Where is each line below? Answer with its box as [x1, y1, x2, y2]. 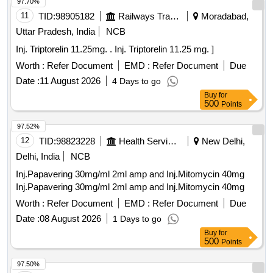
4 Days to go [112, 76, 161, 87]
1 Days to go [113, 214, 161, 224]
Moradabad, [199, 11, 249, 22]
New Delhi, [199, 136, 245, 147]
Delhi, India [16, 151, 60, 162]
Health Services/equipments [168, 136, 177, 147]
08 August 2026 [40, 213, 101, 224]
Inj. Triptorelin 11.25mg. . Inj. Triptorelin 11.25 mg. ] [115, 44, 214, 55]
